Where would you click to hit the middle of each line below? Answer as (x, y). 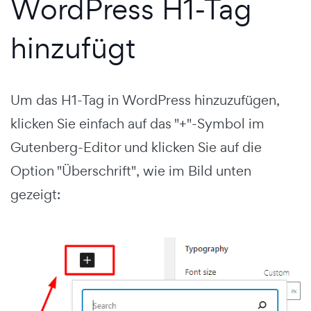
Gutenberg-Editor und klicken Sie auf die (136, 147)
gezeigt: (35, 194)
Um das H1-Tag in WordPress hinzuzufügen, (145, 100)
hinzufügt (73, 47)
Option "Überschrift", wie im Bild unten (131, 170)
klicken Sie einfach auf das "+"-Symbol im (137, 123)
